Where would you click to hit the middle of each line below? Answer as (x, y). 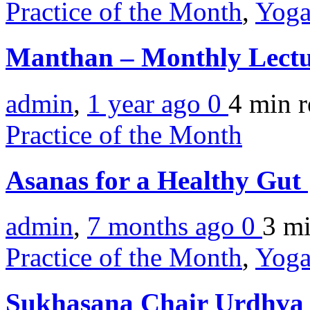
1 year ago (147, 103)
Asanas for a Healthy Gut (157, 180)
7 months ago (164, 226)
